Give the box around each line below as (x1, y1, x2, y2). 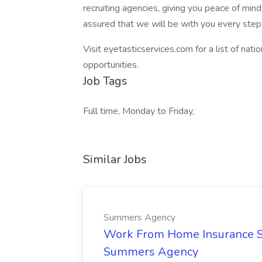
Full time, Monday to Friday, (83, 105, 194, 118)
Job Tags (83, 73, 127, 89)
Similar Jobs (83, 151, 147, 167)
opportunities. (83, 58, 139, 71)
